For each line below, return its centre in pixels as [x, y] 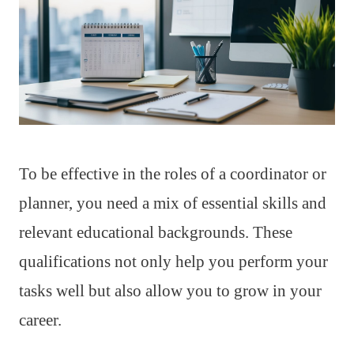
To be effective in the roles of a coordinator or [173, 173]
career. [40, 320]
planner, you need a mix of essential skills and [173, 203]
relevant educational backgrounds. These [156, 232]
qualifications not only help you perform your [173, 261]
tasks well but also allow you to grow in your [170, 290]
